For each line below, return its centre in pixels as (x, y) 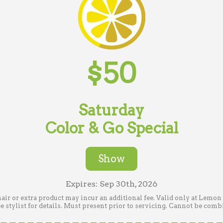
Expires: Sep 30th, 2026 (111, 184)
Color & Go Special (111, 128)
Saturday (111, 110)
